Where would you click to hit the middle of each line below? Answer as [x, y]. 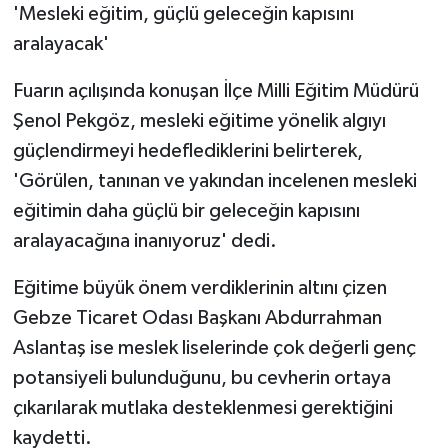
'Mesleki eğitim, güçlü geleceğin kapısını [183, 13]
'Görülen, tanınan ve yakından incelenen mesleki [214, 180]
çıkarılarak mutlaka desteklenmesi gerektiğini [202, 407]
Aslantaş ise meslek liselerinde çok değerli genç [214, 347]
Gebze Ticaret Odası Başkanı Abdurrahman [197, 317]
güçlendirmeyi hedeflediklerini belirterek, [187, 150]
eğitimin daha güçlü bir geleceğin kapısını [186, 210]
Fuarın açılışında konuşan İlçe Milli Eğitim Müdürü [215, 90]
